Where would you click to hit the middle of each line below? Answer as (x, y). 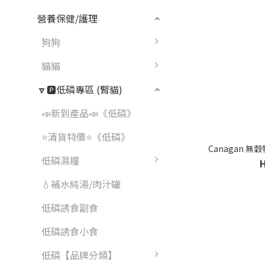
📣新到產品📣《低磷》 (89, 113)
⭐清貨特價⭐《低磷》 (86, 137)
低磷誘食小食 (70, 231)
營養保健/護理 (67, 18)
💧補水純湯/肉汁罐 (81, 184)
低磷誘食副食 (70, 208)
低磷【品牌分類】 (79, 255)
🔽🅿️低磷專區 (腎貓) (80, 89)
